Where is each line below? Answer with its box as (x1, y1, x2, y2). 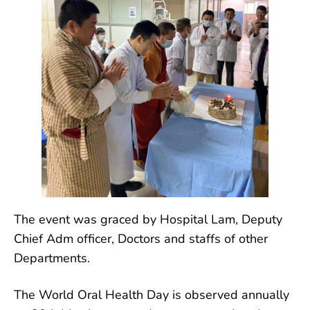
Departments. (14, 249, 90, 266)
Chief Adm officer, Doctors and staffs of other (14, 230, 268, 247)
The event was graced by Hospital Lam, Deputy (14, 210, 282, 228)
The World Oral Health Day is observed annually (14, 286, 289, 303)
